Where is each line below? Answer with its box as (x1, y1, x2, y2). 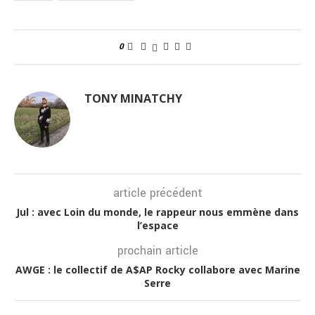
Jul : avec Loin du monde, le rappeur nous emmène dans (16, 205, 299, 219)
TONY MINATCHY (84, 91, 182, 107)
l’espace (136, 219, 179, 233)
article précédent (112, 185, 202, 202)
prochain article (117, 243, 198, 259)
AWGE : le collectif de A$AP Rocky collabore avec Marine (15, 263, 300, 277)
